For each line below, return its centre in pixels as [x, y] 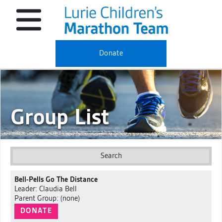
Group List [60, 118]
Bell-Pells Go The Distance [56, 180]
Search [111, 156]
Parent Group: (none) [47, 199]
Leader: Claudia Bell [45, 189]
